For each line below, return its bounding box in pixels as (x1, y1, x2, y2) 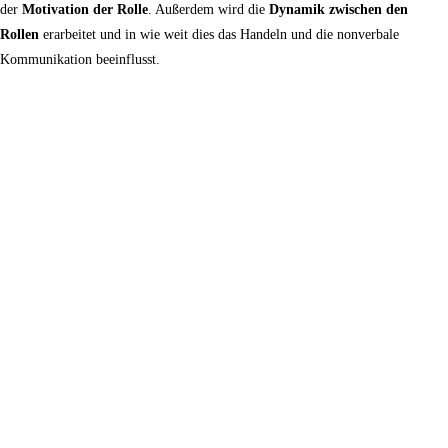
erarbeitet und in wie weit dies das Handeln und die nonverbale (39, 27, 399, 43)
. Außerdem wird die (148, 2, 269, 18)
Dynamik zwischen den (269, 2, 408, 18)
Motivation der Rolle (22, 2, 148, 18)
